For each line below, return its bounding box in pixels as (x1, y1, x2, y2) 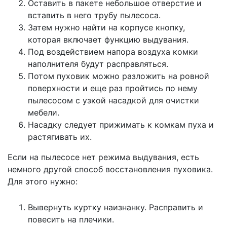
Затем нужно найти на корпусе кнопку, (28, 22, 185, 32)
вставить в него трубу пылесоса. (28, 10, 161, 20)
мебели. (28, 107, 59, 118)
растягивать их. (28, 131, 92, 142)
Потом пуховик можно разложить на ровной (28, 70, 209, 81)
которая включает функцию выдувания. (28, 34, 188, 45)
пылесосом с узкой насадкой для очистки (28, 95, 199, 105)
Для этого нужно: (8, 176, 78, 186)
